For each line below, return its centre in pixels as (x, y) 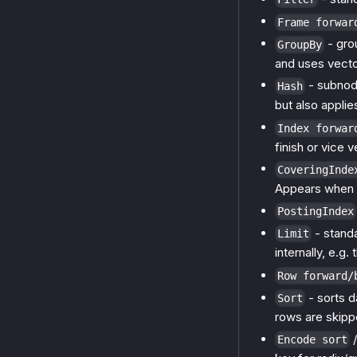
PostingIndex (316, 212)
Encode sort (312, 340)
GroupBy (300, 44)
